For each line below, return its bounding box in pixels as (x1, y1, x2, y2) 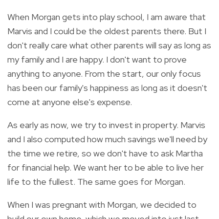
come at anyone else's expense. (7, 96, 132, 108)
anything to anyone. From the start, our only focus (7, 67, 201, 79)
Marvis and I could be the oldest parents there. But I (7, 25, 206, 37)
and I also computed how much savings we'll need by (7, 133, 207, 145)
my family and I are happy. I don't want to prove (7, 53, 187, 65)
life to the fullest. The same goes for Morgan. (7, 175, 185, 187)
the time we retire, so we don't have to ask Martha (7, 147, 203, 159)
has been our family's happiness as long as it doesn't (7, 82, 207, 93)
